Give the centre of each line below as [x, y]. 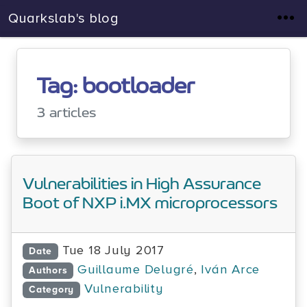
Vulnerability [124, 289]
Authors [48, 270]
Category [52, 290]
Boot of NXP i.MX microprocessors [150, 204]
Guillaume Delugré [136, 270]
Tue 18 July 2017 [113, 250]
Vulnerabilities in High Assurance [142, 184]
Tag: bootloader [115, 86]
